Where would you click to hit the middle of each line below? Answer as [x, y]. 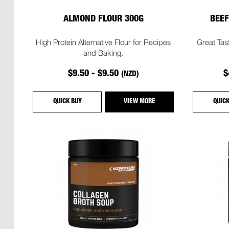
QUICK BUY [67, 102]
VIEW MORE [139, 102]
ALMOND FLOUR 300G [103, 19]
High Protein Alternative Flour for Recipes [104, 42]
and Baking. [104, 52]
